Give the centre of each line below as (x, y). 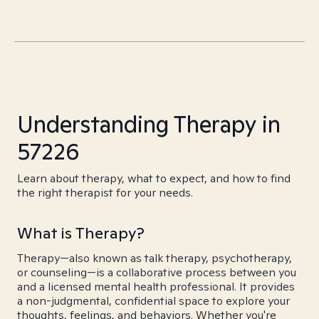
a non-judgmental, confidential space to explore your (153, 301)
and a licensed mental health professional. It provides (156, 287)
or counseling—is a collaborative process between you (157, 272)
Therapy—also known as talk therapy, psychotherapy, (155, 258)
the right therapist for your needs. (105, 193)
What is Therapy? (81, 233)
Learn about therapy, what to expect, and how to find (154, 178)
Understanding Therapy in (149, 124)
